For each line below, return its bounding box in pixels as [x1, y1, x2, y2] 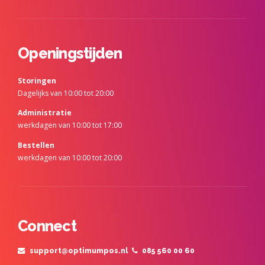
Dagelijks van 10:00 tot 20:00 [18, 88, 114, 99]
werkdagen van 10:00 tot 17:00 [18, 120, 122, 131]
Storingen [18, 76, 56, 86]
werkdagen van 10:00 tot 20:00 [18, 152, 122, 163]
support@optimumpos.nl [29, 245, 128, 255]
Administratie [18, 108, 72, 118]
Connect [18, 216, 76, 235]
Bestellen [18, 140, 54, 150]
